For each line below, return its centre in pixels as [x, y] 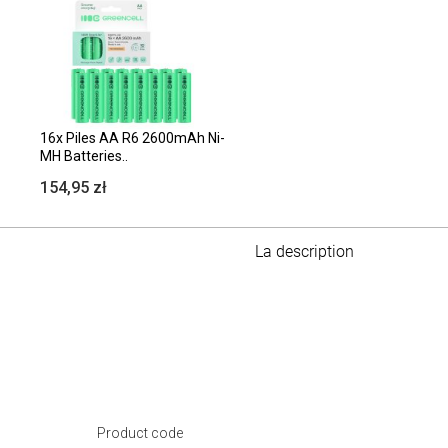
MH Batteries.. [84, 155]
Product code [139, 432]
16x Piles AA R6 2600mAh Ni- [132, 137]
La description [304, 251]
